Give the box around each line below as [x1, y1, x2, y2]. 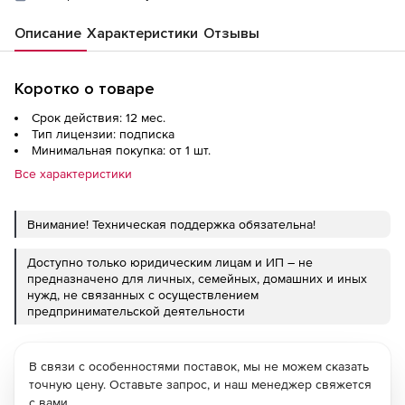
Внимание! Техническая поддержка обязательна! [27, 217, 316, 232]
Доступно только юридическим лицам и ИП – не [27, 255, 313, 270]
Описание [14, 24, 81, 43]
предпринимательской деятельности [27, 304, 245, 319]
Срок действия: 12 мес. [32, 110, 165, 126]
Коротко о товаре [14, 79, 155, 99]
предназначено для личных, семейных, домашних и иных [27, 271, 367, 287]
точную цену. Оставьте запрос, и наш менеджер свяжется [29, 377, 372, 392]
